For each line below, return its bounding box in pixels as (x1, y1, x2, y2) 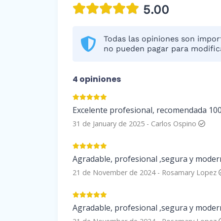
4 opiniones (73, 73, 121, 85)
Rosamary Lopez (162, 167, 219, 177)
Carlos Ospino (151, 118, 198, 128)
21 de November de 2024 (73, 167, 155, 177)
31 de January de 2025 (73, 118, 145, 128)
